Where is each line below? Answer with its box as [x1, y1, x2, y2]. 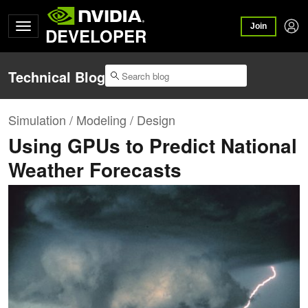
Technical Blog [8, 67, 105, 87]
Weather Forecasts [8, 155, 181, 184]
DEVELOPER [45, 24, 146, 47]
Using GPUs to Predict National [8, 131, 297, 160]
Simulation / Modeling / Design [8, 111, 175, 129]
